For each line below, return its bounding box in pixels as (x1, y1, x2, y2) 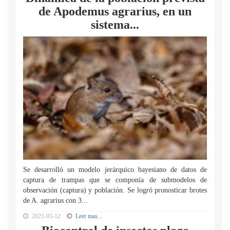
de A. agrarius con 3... (23, 197, 88, 204)
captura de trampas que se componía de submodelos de (23, 176, 207, 184)
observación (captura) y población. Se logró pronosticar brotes (23, 186, 207, 194)
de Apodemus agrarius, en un (39, 5, 191, 18)
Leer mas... (75, 213, 102, 220)
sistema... (91, 18, 139, 31)
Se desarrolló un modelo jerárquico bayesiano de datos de (23, 166, 207, 174)
